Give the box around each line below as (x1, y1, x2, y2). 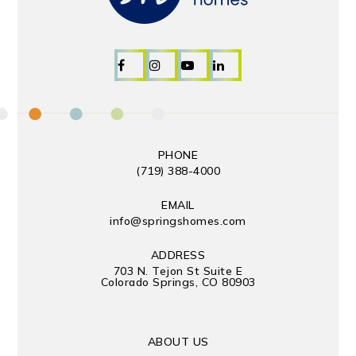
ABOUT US (147, 335, 209, 349)
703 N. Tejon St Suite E (113, 264, 243, 278)
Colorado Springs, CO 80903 (100, 275, 256, 289)
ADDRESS (150, 248, 206, 262)
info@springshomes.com (110, 214, 246, 228)
